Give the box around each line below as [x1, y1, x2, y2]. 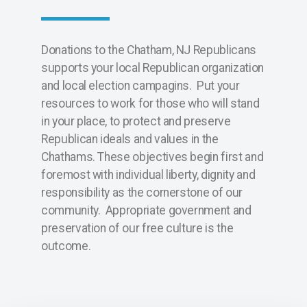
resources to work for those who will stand [41, 97, 260, 111]
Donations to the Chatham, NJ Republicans [41, 43, 256, 58]
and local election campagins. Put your [41, 79, 240, 93]
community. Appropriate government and [41, 204, 251, 218]
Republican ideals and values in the [41, 132, 219, 147]
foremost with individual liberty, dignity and [41, 168, 256, 182]
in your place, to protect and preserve [41, 114, 231, 129]
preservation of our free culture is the [41, 221, 234, 236]
